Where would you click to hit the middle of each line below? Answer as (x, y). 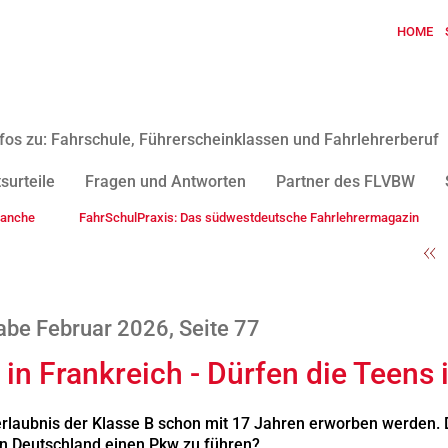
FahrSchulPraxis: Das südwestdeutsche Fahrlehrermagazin (249, 217)
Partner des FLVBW (345, 181)
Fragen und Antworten (165, 181)
